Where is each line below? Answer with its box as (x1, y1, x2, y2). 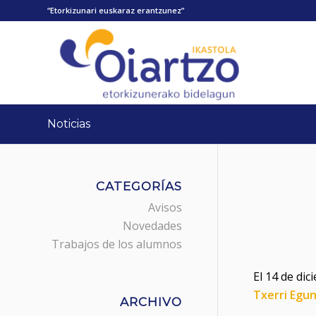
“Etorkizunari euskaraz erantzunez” (47, 5, 184, 16)
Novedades (123, 218, 182, 233)
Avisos (148, 200, 182, 215)
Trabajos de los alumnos (51, 236, 182, 252)
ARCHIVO (120, 295, 182, 309)
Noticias (47, 117, 90, 130)
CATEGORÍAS (96, 179, 182, 193)
